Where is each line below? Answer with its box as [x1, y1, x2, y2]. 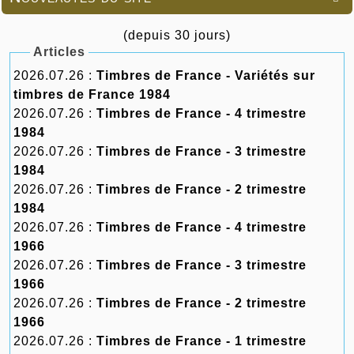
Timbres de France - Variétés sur [96, 69, 293, 82]
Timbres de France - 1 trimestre [96, 334, 307, 348]
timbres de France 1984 [13, 88, 171, 101]
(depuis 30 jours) [123, 28, 231, 42]
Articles [32, 45, 85, 58]
